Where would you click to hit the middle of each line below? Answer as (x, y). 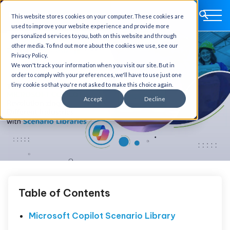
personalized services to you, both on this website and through (94, 36)
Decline (155, 99)
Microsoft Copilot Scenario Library (103, 216)
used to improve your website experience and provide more (90, 26)
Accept (93, 99)
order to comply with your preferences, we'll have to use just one (97, 75)
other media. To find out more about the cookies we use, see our (95, 45)
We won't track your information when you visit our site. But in (93, 65)
